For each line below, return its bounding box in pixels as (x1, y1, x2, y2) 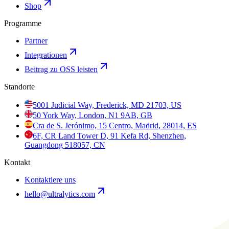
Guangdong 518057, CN (25, 141, 105, 150)
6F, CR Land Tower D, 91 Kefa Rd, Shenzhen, (33, 131, 186, 141)
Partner (25, 36, 48, 45)
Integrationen (25, 51, 67, 60)
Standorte (4, 82, 35, 91)
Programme (4, 19, 41, 28)
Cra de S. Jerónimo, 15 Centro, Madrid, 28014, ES (33, 121, 197, 130)
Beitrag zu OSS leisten (25, 65, 98, 74)
